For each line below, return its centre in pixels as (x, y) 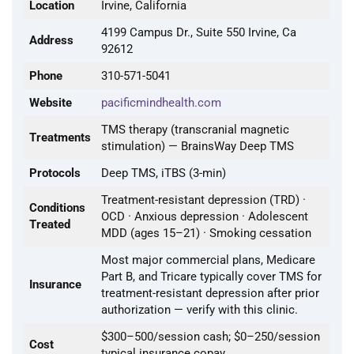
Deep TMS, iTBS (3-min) (164, 173)
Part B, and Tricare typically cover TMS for (211, 277)
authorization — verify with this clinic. (200, 310)
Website (51, 103)
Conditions (57, 208)
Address (51, 40)
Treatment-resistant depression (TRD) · (203, 200)
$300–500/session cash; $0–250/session (211, 337)
